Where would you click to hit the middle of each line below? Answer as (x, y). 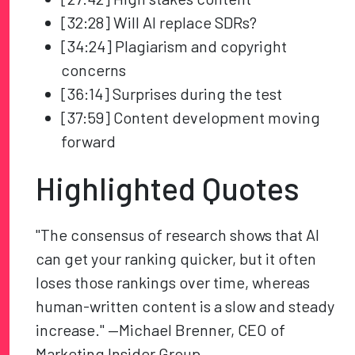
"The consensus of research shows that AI (178, 235)
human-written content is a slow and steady (185, 306)
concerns (94, 70)
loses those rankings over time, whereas (173, 282)
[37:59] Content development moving (191, 118)
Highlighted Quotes (168, 188)
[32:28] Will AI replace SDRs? (159, 23)
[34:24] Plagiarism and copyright (174, 46)
